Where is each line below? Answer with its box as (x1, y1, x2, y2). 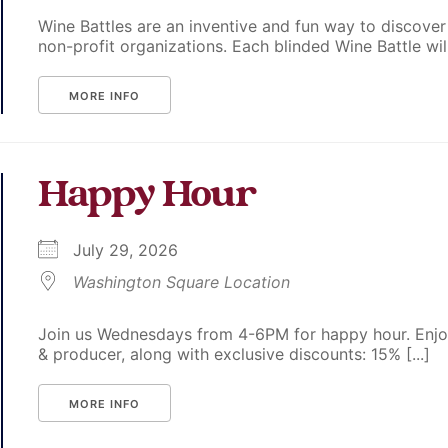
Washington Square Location (73, 272, 291, 293)
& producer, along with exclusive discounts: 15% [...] (38, 344, 431, 365)
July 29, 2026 (73, 240, 199, 261)
